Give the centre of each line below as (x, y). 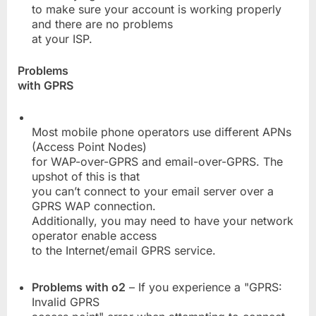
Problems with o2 (79, 287)
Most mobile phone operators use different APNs (162, 132)
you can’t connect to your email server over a (153, 192)
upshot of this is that (86, 177)
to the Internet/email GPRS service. (124, 251)
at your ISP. (62, 39)
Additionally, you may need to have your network (163, 221)
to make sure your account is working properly (157, 10)
